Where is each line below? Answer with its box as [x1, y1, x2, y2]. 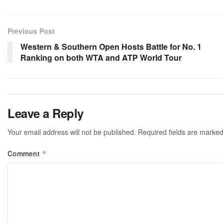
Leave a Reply [7, 104, 84, 121]
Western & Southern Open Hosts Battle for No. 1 [20, 40, 202, 52]
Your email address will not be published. [7, 126, 136, 137]
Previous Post [7, 25, 55, 36]
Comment [7, 148, 42, 158]
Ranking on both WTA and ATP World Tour [20, 51, 182, 63]
